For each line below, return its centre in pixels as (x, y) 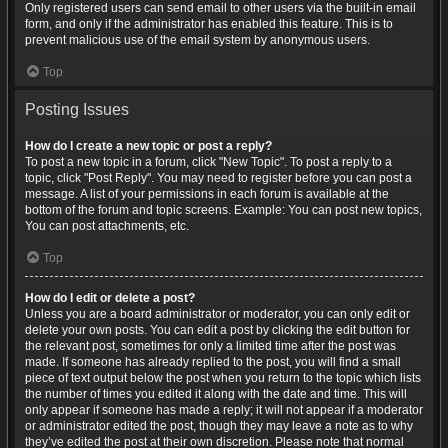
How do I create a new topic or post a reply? (148, 146)
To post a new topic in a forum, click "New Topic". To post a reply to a (208, 162)
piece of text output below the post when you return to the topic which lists (223, 378)
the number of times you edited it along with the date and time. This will (216, 394)
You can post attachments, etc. (107, 226)
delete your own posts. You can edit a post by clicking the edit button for (217, 330)
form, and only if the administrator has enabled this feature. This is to (209, 24)
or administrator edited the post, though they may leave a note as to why (219, 426)
